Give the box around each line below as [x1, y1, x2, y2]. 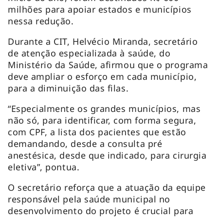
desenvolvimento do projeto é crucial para [8, 204, 194, 217]
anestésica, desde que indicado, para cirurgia [8, 149, 207, 161]
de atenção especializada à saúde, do [8, 47, 171, 59]
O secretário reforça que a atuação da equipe [8, 181, 206, 193]
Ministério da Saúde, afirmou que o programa [8, 58, 208, 71]
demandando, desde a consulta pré [8, 137, 163, 149]
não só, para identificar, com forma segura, [8, 114, 197, 126]
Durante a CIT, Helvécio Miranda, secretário [8, 35, 198, 47]
